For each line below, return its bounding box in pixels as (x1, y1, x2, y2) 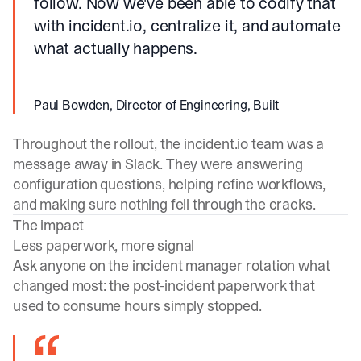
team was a (248, 134, 325, 154)
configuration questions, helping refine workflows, (13, 174, 326, 194)
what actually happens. (34, 37, 198, 60)
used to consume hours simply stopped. (13, 296, 262, 316)
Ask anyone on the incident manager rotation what (13, 255, 330, 276)
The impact (13, 215, 85, 235)
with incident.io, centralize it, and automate (34, 15, 341, 37)
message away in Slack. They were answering (13, 154, 303, 174)
